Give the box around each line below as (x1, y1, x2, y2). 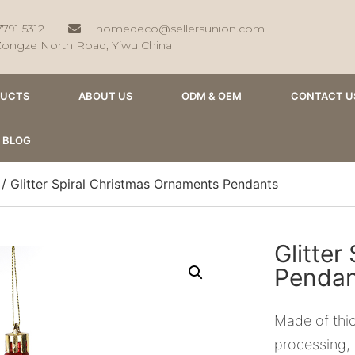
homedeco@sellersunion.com (95, 21, 265, 36)
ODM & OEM (181, 90, 242, 102)
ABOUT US (78, 90, 132, 102)
